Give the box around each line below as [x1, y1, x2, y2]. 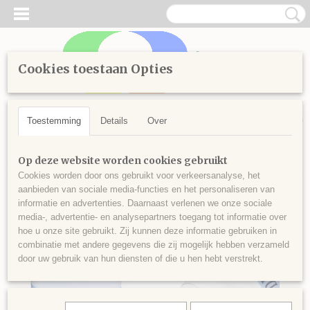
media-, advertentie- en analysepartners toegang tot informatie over [18, 212, 286, 222]
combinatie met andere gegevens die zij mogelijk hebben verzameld [18, 239, 289, 250]
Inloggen [7, 99, 49, 111]
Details [100, 116, 128, 126]
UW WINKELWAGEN [213, 100, 303, 111]
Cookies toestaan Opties [18, 61, 173, 77]
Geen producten [215, 114, 291, 126]
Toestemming [27, 116, 81, 126]
